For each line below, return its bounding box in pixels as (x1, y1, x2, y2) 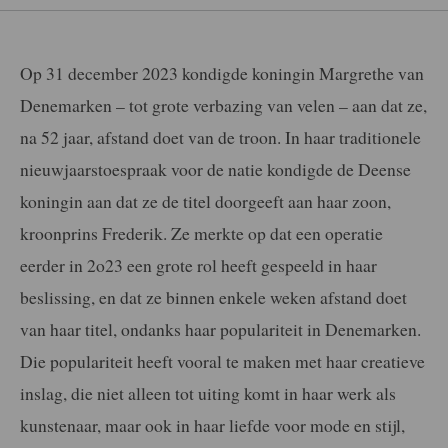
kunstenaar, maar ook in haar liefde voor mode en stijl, (20, 412, 405, 437)
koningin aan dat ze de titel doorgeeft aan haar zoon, (20, 188, 391, 213)
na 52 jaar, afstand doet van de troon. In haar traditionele (20, 124, 421, 149)
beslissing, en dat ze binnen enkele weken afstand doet (20, 284, 407, 309)
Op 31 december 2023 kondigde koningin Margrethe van (20, 60, 424, 85)
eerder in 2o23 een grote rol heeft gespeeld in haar (20, 252, 377, 277)
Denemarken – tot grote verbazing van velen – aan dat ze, (20, 92, 427, 117)
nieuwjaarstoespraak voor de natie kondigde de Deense (20, 156, 411, 181)
